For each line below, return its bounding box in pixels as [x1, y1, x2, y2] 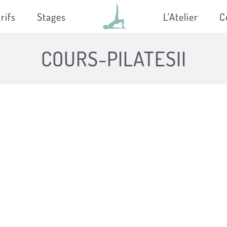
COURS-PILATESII [41, 46, 186, 71]
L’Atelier [163, 10, 198, 23]
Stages [37, 10, 66, 23]
